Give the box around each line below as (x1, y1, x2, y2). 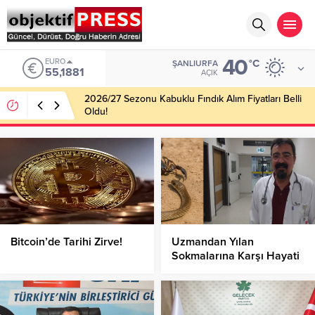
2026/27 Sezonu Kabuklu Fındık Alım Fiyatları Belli (84, 92, 302, 105)
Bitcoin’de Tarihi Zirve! (11, 235, 122, 250)
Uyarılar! (172, 263, 215, 278)
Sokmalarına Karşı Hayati (172, 249, 300, 264)
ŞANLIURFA (172, 58, 218, 68)
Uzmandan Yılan (172, 235, 254, 250)
